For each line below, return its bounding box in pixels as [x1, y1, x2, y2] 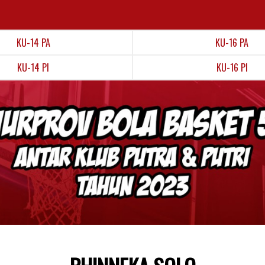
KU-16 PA [215, 35, 248, 50]
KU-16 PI [216, 60, 248, 75]
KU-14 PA [16, 35, 50, 50]
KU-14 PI [17, 60, 49, 75]
